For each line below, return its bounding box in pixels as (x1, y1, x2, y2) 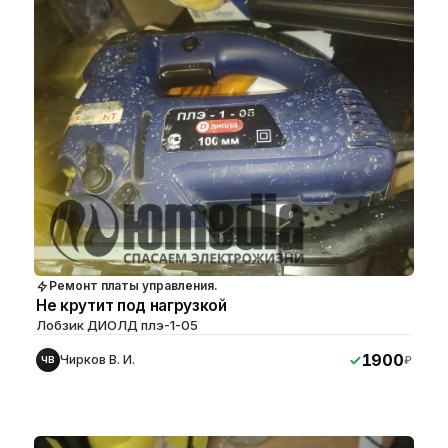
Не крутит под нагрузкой (36, 296, 227, 316)
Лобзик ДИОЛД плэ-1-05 (36, 317, 198, 334)
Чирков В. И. (60, 352, 135, 368)
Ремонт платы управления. (49, 278, 218, 294)
